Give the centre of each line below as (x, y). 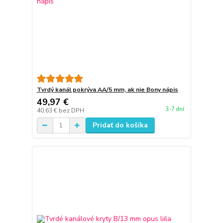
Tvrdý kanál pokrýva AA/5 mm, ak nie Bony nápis (107, 90)
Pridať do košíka (120, 125)
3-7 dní (174, 110)
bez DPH (71, 111)
